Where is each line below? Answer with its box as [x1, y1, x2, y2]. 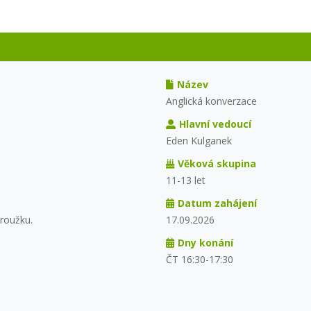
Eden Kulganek [166, 133, 232, 147]
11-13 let [166, 173, 205, 187]
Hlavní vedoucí [178, 117, 251, 131]
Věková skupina [177, 156, 256, 170]
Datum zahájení [177, 196, 257, 210]
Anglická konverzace [166, 94, 257, 108]
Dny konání [177, 235, 233, 249]
